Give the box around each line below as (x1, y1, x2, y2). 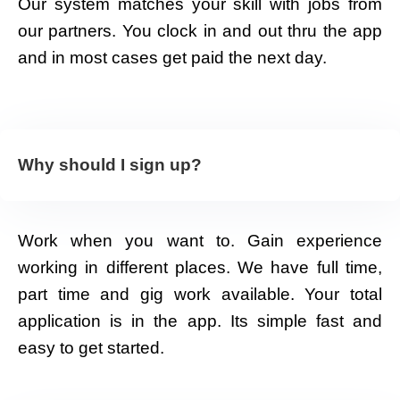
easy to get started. (18, 337, 164, 357)
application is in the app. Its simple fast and (18, 311, 382, 330)
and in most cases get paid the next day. (18, 47, 327, 67)
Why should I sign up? (18, 154, 202, 174)
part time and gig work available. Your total (18, 284, 382, 304)
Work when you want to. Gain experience (18, 230, 382, 250)
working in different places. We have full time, (18, 257, 382, 277)
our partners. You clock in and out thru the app (18, 21, 382, 40)
